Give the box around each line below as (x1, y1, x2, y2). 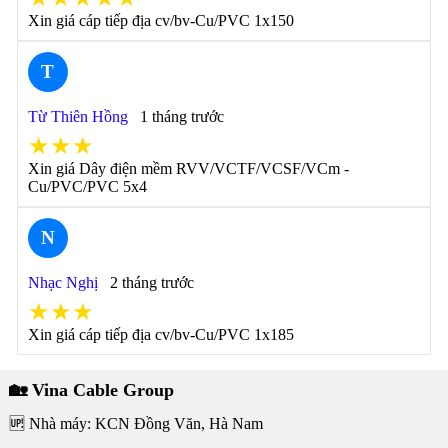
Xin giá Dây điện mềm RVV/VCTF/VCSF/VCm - (27, 160, 349, 177)
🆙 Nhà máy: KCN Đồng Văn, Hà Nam (8, 415, 263, 432)
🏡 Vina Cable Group (8, 380, 174, 400)
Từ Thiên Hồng (27, 108, 128, 125)
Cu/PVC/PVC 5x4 (27, 178, 147, 195)
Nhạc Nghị (27, 274, 98, 291)
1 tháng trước (139, 108, 224, 125)
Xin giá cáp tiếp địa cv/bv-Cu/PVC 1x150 (27, 12, 294, 29)
